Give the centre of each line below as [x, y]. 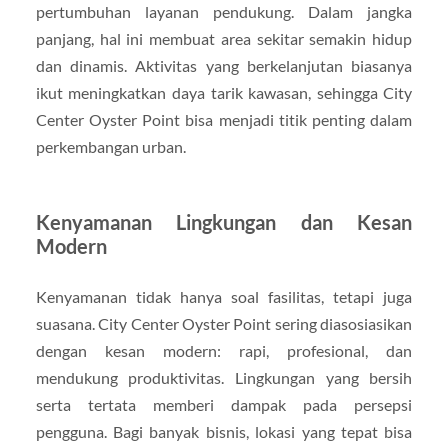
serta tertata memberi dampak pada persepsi [224, 405]
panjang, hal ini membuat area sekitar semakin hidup [224, 39]
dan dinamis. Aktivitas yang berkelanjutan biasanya [224, 66]
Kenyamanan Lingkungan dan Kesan [224, 222]
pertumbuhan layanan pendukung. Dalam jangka [224, 12]
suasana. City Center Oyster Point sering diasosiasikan [224, 324]
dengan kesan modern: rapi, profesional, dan [224, 351]
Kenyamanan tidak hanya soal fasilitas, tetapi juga [224, 297]
